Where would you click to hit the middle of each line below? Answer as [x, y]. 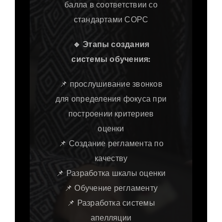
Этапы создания [115, 45]
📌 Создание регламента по [111, 144]
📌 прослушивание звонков [111, 84]
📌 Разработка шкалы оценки [111, 173]
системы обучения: [111, 59]
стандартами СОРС [111, 20]
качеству [111, 159]
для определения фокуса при [111, 99]
